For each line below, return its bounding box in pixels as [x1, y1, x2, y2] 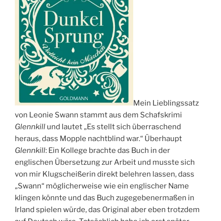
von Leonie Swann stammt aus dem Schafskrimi [15, 110, 182, 120]
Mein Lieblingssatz [133, 99, 199, 108]
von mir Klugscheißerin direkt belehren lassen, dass [15, 170, 194, 179]
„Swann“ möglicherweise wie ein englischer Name [15, 182, 189, 191]
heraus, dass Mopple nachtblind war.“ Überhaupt [15, 134, 182, 144]
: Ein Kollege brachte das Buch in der [45, 146, 170, 155]
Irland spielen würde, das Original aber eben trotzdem [15, 205, 200, 215]
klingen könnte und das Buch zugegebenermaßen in [15, 193, 194, 203]
